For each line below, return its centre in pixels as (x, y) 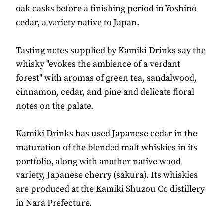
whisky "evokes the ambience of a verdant (98, 64)
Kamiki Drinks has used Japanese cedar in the (107, 134)
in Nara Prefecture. (54, 203)
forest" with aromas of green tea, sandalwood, (106, 78)
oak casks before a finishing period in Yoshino (106, 9)
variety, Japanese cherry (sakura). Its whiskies (107, 175)
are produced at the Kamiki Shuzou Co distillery (110, 189)
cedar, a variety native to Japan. (78, 23)
